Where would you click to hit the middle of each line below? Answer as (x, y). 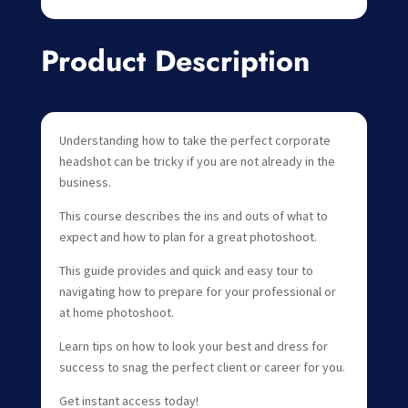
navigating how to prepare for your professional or (197, 291)
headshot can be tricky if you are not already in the (197, 161)
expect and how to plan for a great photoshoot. (188, 236)
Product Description (175, 61)
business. (85, 182)
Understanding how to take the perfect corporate (194, 140)
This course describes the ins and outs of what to (193, 215)
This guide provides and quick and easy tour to (186, 270)
